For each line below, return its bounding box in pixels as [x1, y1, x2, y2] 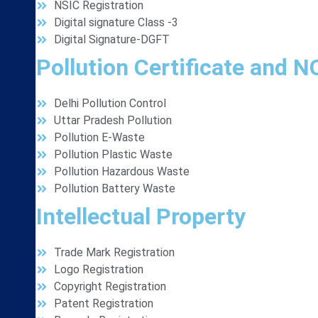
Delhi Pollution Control [54, 97, 166, 110]
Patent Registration [54, 297, 153, 310]
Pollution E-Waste [54, 131, 145, 144]
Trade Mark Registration [54, 246, 175, 259]
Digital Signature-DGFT [54, 33, 170, 46]
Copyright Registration [54, 280, 166, 293]
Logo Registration [54, 263, 143, 276]
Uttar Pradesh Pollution [54, 114, 172, 127]
